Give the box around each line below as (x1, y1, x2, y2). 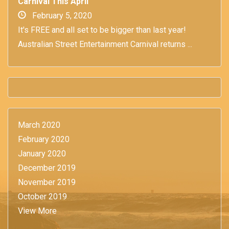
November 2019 (18, 177, 76, 187)
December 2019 (18, 163, 76, 173)
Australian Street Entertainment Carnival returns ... (18, 39, 192, 49)
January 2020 (18, 148, 66, 158)
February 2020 (18, 134, 70, 144)
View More (18, 205, 57, 216)
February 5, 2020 (26, 10, 92, 20)
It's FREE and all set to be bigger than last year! (18, 25, 186, 35)
